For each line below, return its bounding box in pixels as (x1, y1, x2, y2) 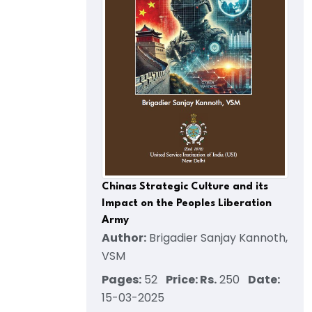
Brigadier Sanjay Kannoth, (146, 230, 288, 247)
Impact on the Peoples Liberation (102, 198, 272, 210)
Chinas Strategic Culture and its (102, 182, 268, 193)
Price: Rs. (166, 272, 217, 288)
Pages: (102, 272, 141, 288)
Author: (102, 230, 146, 247)
